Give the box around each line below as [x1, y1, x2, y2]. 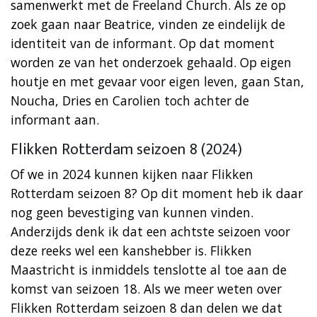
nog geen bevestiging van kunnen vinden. [11, 203, 253, 221]
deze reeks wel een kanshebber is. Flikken [11, 241, 252, 259]
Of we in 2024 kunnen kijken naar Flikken [11, 165, 253, 183]
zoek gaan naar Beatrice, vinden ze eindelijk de [11, 15, 285, 33]
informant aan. [11, 110, 99, 128]
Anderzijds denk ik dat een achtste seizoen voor [11, 222, 290, 240]
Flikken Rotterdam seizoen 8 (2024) [11, 136, 242, 163]
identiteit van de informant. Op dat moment [11, 34, 275, 52]
